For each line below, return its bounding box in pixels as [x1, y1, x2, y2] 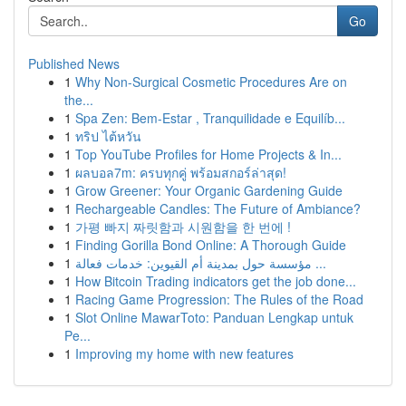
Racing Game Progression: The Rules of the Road [75, 290, 363, 308]
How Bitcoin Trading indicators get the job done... [75, 272, 356, 290]
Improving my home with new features [75, 344, 294, 362]
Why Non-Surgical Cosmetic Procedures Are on [75, 72, 347, 91]
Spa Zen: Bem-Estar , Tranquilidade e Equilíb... [75, 109, 345, 127]
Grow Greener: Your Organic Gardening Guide [75, 181, 343, 199]
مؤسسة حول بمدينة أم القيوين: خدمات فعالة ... [312, 254, 326, 272]
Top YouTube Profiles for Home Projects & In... [75, 145, 342, 163]
